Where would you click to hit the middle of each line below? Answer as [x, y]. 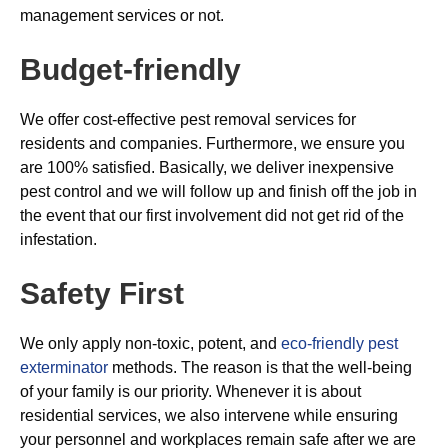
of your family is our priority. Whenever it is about [190, 391]
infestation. [58, 239]
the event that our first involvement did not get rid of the [212, 215]
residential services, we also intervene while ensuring [209, 415]
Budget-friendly [130, 69]
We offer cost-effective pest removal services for [188, 119]
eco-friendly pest [339, 343]
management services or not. [122, 15]
